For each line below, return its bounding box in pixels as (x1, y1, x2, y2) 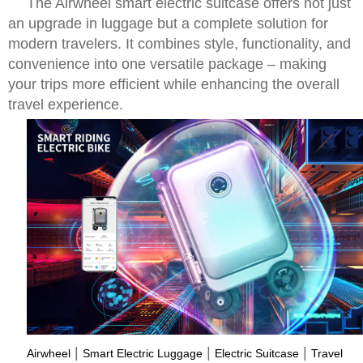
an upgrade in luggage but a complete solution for (8, 15, 328, 32)
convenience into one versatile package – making (8, 56, 327, 73)
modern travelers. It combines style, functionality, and (8, 36, 351, 53)
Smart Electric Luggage (83, 346, 203, 360)
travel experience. (8, 96, 123, 113)
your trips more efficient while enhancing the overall (8, 76, 340, 93)
